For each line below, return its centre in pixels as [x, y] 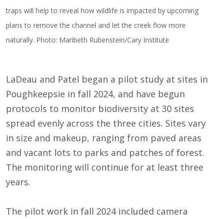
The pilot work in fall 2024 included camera [97, 211]
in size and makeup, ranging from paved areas [104, 138]
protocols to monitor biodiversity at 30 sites [100, 108]
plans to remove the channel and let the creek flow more [96, 25]
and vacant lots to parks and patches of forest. [105, 152]
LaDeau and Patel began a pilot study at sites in [107, 79]
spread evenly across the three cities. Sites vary [106, 123]
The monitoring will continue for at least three [105, 167]
